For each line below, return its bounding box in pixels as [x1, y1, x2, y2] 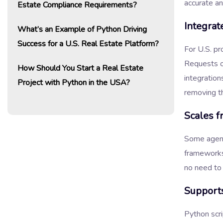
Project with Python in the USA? [17, 77, 130, 88]
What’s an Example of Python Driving [17, 23, 147, 35]
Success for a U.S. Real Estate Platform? [17, 38, 159, 49]
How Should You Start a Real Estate [17, 62, 143, 74]
